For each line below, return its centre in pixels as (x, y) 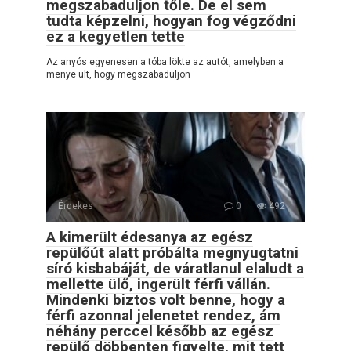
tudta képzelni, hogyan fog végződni (171, 21)
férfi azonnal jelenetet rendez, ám (163, 316)
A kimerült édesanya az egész (150, 237)
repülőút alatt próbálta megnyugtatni (172, 253)
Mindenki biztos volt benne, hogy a (166, 300)
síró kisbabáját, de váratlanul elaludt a (175, 269)
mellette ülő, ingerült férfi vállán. (158, 284)
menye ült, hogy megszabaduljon (118, 75)
